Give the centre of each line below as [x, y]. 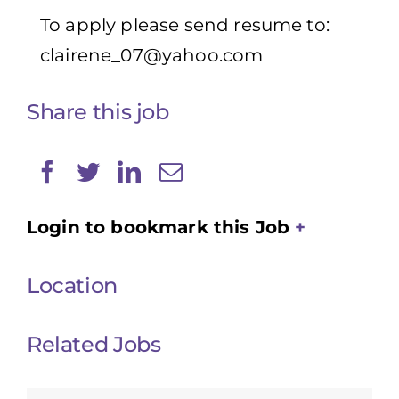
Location [72, 285]
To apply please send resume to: [185, 25]
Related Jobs [94, 344]
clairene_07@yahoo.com [152, 56]
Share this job [98, 112]
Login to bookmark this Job [159, 228]
